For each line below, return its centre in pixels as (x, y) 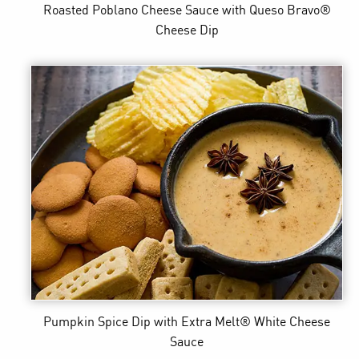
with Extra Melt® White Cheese (242, 323)
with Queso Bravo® (276, 11)
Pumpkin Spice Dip (97, 323)
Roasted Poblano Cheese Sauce (131, 11)
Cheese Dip (187, 31)
